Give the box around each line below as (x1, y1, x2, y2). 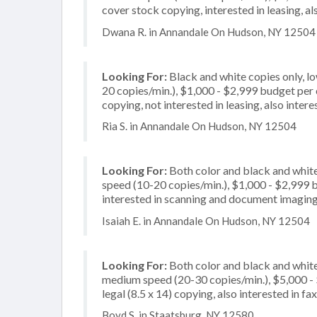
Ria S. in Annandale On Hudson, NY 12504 (102, 120, 296, 132)
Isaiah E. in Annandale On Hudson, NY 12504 (102, 214, 310, 227)
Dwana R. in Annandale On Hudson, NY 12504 (102, 25, 316, 38)
